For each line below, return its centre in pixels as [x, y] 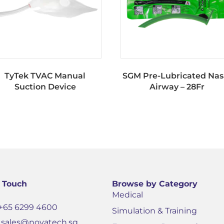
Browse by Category [155, 184]
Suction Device [45, 87]
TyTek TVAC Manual [45, 76]
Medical [127, 195]
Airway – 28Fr [177, 87]
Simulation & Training [154, 211]
